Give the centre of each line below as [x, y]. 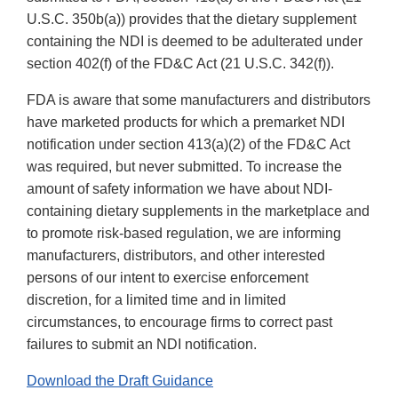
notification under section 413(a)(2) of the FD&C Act [188, 145]
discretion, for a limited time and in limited [156, 300]
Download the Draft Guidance [120, 381]
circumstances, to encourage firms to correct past [179, 322]
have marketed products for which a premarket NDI [186, 123]
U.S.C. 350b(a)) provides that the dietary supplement [191, 20]
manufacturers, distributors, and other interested [176, 256]
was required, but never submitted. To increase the [184, 167]
